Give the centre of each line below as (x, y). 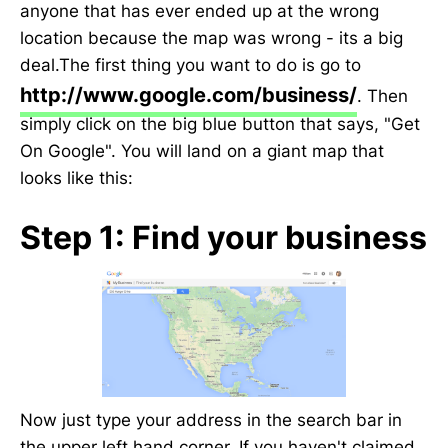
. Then (382, 96)
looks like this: (76, 178)
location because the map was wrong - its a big (211, 38)
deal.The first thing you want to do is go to (190, 65)
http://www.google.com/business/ (188, 95)
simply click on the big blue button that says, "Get (220, 124)
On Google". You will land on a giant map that (202, 151)
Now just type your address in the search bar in (211, 420)
